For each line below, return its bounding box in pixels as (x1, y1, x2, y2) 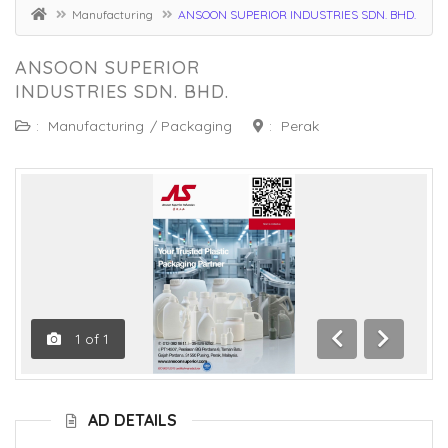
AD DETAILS (88, 410, 177, 431)
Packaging (161, 117, 232, 136)
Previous (320, 365, 401, 391)
